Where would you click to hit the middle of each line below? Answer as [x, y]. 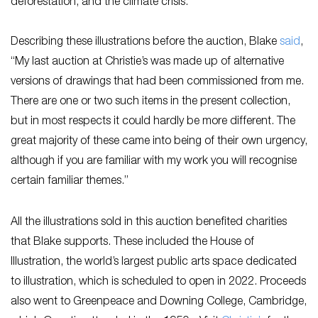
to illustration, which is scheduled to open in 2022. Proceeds [158, 282]
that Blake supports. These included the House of [132, 242]
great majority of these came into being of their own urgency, [159, 142]
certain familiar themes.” [71, 181]
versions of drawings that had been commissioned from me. [157, 82]
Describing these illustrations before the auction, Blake [145, 42]
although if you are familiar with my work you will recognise [154, 161]
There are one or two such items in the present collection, [150, 102]
